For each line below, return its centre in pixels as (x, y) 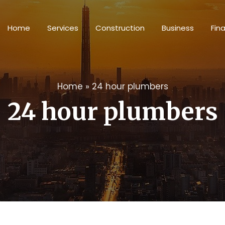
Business (178, 28)
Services (63, 28)
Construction (120, 28)
